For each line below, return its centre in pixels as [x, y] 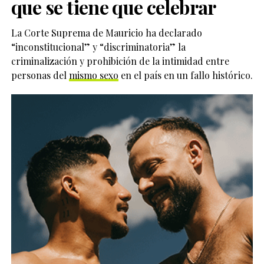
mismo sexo [93, 75]
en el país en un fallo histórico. [185, 75]
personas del [40, 75]
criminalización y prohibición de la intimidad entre [120, 61]
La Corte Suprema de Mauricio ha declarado [106, 32]
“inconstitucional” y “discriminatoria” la [98, 47]
